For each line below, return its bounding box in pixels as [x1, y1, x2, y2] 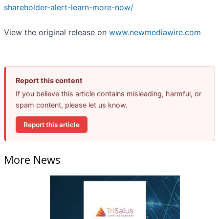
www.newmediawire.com [109, 27, 201, 38]
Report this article [23, 120, 80, 129]
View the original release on [4, 27, 109, 38]
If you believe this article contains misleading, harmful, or [16, 89, 201, 98]
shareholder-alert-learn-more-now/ [4, 2, 133, 13]
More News [4, 152, 61, 167]
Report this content [16, 76, 83, 85]
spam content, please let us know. [16, 101, 128, 109]
